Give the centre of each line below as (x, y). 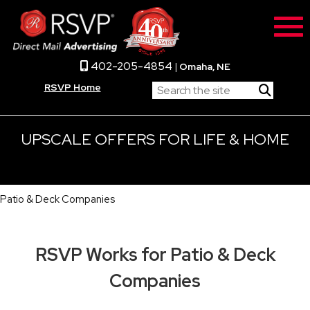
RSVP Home (72, 87)
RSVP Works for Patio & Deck (155, 255)
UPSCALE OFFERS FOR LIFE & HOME (155, 139)
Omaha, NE (204, 66)
